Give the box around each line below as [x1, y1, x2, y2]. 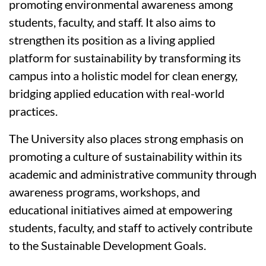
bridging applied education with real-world [9, 86, 224, 101]
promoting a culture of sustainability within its [9, 149, 242, 164]
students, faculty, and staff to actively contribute [9, 220, 252, 235]
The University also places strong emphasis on [9, 131, 243, 146]
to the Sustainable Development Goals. [9, 238, 206, 253]
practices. [9, 104, 58, 119]
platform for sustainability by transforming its [9, 50, 241, 65]
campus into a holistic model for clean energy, [9, 68, 237, 83]
